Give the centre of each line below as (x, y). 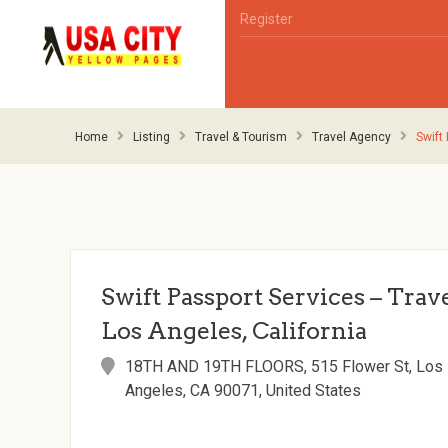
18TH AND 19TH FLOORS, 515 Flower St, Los (284, 366)
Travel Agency (351, 137)
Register (266, 19)
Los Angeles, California (234, 331)
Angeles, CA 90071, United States (243, 390)
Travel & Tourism (241, 137)
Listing (151, 137)
